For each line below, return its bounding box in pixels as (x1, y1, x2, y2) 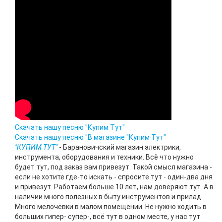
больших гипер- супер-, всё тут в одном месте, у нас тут (15, 213, 200, 221)
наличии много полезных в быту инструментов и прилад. (15, 193, 203, 201)
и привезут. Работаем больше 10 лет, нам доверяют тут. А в (15, 183, 214, 191)
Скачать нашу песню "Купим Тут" (15, 123, 125, 131)
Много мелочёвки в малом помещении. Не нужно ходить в (15, 203, 207, 211)
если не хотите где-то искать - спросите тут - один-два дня (15, 173, 213, 181)
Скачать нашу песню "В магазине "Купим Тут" (15, 133, 166, 141)
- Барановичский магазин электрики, (57, 143, 181, 151)
